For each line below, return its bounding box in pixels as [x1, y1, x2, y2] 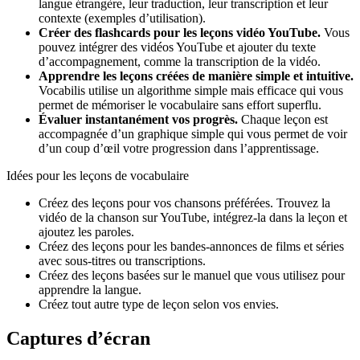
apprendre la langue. [39, 282, 141, 297]
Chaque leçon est [238, 112, 328, 126]
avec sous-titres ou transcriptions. [39, 253, 206, 268]
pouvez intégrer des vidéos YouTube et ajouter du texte [39, 39, 316, 54]
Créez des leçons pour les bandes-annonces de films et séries [39, 239, 344, 253]
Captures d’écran [6, 327, 150, 349]
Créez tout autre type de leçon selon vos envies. [39, 297, 279, 311]
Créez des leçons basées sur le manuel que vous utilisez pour [39, 268, 345, 282]
